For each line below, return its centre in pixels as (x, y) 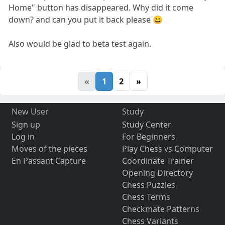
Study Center (146, 124)
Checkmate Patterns (160, 209)
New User (30, 111)
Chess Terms (146, 197)
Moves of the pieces (49, 148)
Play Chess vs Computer (167, 148)
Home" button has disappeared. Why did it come (101, 7)
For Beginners (148, 136)
